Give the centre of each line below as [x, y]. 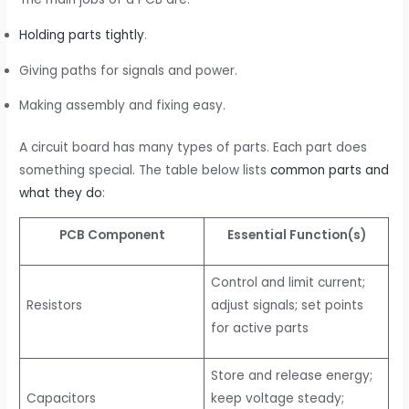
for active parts [259, 328]
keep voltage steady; [277, 398]
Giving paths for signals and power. [129, 70]
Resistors [54, 305]
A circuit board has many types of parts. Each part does [194, 147]
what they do [61, 193]
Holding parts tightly [82, 36]
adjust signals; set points [287, 305]
